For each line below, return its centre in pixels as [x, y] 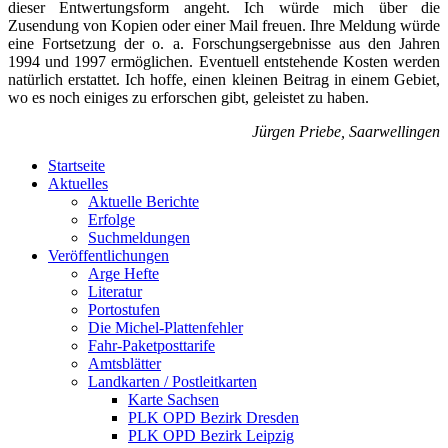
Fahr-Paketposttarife [151, 345]
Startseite [76, 165]
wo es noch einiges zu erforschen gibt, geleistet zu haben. [188, 97]
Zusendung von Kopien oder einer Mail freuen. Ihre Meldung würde [224, 25]
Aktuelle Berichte [143, 201]
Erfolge [111, 219]
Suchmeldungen [139, 237]
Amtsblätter [124, 363]
